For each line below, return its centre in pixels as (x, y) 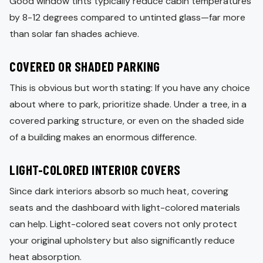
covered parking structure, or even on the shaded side (127, 120)
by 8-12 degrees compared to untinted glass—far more (127, 17)
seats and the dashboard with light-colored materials (125, 207)
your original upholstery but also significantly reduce (122, 240)
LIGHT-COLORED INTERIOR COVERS (95, 169)
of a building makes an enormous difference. (103, 137)
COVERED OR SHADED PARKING (85, 66)
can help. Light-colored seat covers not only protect (123, 224)
